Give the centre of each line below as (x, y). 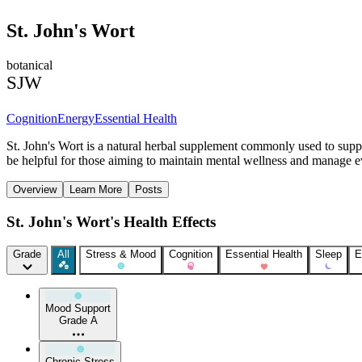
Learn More (96, 189)
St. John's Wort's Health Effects (111, 221)
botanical (29, 65)
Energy (76, 118)
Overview (35, 189)
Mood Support (78, 309)
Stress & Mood (121, 255)
